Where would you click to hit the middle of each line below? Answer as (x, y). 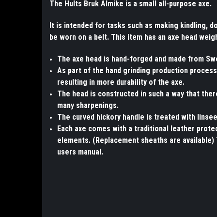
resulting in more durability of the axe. (121, 82)
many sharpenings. (88, 106)
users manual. (80, 152)
